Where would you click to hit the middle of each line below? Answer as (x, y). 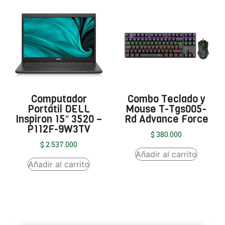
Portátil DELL (59, 109)
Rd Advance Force (166, 119)
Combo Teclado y (166, 99)
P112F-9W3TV (59, 129)
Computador (59, 99)
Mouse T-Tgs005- (166, 109)
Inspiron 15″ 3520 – (59, 119)
